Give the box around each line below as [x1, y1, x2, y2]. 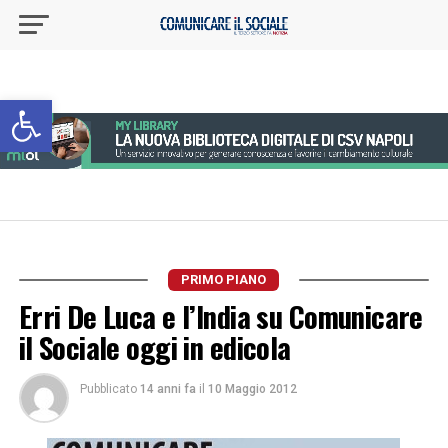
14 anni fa [139, 382, 196, 396]
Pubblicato [79, 382, 137, 396]
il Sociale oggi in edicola [18, 326, 291, 368]
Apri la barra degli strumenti [9, 90, 143, 128]
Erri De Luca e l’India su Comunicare [18, 295, 423, 337]
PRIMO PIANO [181, 272, 267, 287]
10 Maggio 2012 [207, 382, 297, 396]
